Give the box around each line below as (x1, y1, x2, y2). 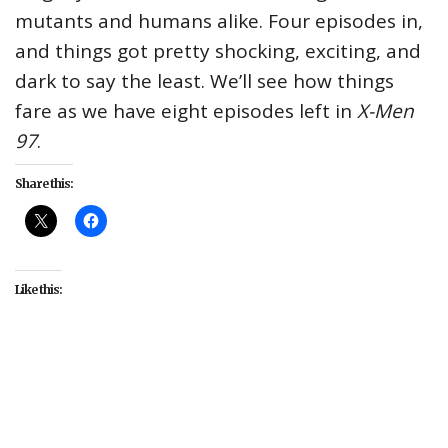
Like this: (15, 281, 62, 297)
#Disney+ (15, 366, 97, 390)
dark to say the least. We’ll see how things (15, 67, 394, 94)
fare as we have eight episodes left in (15, 97, 357, 124)
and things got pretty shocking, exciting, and (15, 37, 421, 64)
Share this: (15, 175, 73, 191)
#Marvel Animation (239, 366, 401, 390)
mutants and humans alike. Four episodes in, (15, 7, 423, 34)
